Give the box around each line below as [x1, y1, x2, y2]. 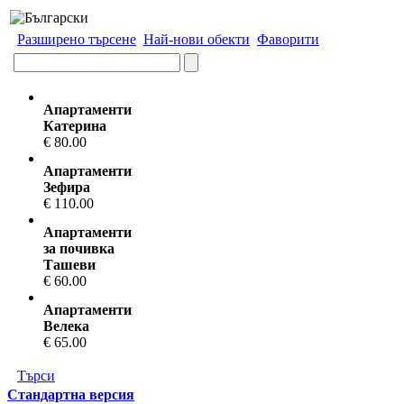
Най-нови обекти [143, 32, 250, 47]
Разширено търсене [17, 32, 136, 47]
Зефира [43, 179, 90, 195]
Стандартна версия [7, 387, 134, 402]
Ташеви [43, 257, 96, 272]
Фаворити [257, 32, 319, 47]
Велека [43, 318, 89, 334]
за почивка [43, 241, 115, 256]
